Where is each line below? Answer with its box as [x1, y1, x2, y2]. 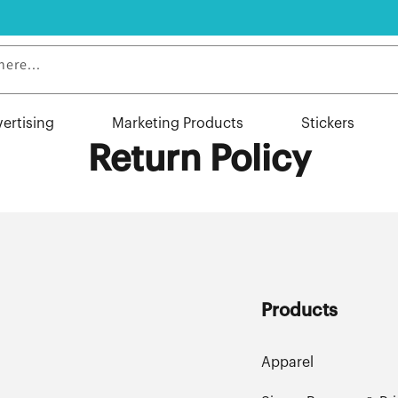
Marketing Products [112, 116, 243, 131]
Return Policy [87, 142, 311, 178]
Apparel [260, 355, 314, 370]
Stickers [301, 116, 354, 131]
